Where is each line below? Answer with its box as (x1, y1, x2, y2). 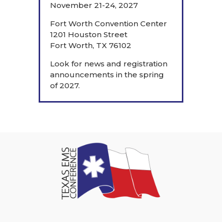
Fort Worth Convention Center (50, 18, 167, 28)
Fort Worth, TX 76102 (50, 40, 132, 50)
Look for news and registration (50, 58, 168, 68)
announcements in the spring (50, 69, 165, 79)
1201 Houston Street (50, 29, 128, 39)
